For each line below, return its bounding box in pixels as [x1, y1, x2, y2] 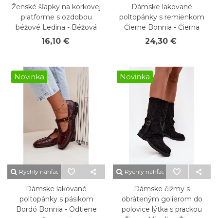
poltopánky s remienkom [119, 13, 204, 21]
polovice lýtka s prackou [122, 205, 202, 214]
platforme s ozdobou [20, 13, 92, 21]
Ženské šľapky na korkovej [12, 2, 101, 11]
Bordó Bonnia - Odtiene [16, 205, 97, 214]
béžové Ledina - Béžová [16, 23, 97, 32]
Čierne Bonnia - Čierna [124, 23, 200, 32]
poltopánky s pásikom [19, 195, 93, 203]
